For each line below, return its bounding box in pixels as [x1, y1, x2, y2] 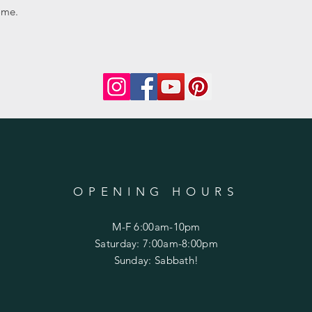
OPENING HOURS [73, 184, 239, 198]
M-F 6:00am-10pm [112, 219, 201, 233]
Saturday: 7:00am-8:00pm [95, 236, 218, 250]
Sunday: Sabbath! [114, 253, 199, 267]
